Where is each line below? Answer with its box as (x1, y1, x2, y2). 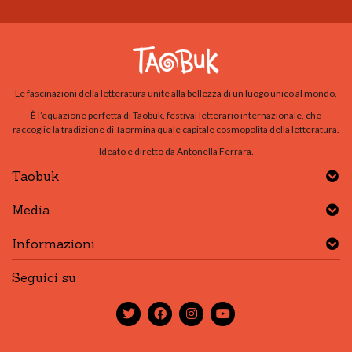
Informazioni (12, 235, 95, 251)
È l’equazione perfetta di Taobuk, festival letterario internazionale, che (31, 108, 321, 121)
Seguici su (12, 269, 76, 285)
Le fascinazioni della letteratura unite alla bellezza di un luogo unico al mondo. (15, 86, 337, 99)
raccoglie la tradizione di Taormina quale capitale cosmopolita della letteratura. (13, 123, 339, 135)
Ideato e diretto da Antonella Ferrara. (98, 145, 254, 157)
